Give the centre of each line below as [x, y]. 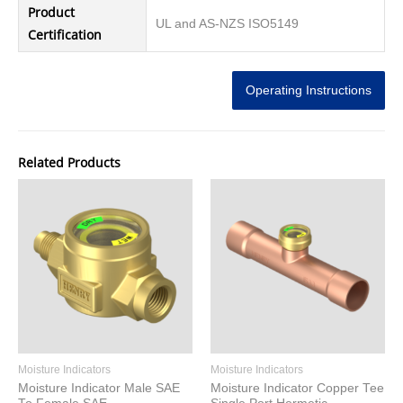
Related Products [69, 162]
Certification [65, 36]
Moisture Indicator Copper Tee [297, 389]
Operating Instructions [309, 90]
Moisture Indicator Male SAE [99, 389]
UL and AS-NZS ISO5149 [227, 24]
